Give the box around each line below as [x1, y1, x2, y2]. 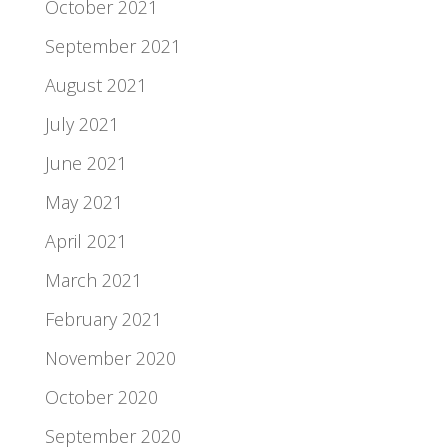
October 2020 [44, 384, 158, 409]
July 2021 [44, 111, 119, 136]
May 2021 [44, 189, 123, 214]
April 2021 [44, 228, 127, 253]
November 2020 [44, 345, 176, 370]
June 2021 [44, 150, 127, 175]
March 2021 [44, 267, 142, 292]
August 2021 [44, 72, 147, 97]
